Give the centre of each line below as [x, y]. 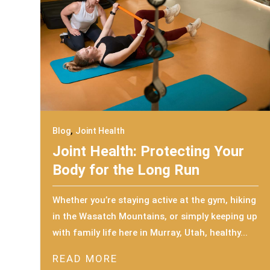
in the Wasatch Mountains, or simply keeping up [155, 216]
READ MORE [85, 258]
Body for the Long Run [126, 170]
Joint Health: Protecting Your [149, 151]
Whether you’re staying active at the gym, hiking [155, 200]
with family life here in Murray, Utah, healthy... [150, 232]
